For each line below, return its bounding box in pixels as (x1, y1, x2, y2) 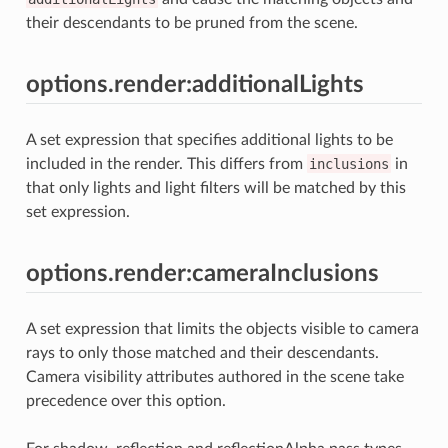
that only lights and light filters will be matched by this (25, 179, 406, 196)
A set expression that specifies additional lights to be (25, 131, 393, 148)
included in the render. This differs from (25, 155, 307, 172)
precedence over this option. (25, 392, 226, 409)
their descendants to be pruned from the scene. (25, 14, 358, 31)
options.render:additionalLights (25, 72, 364, 97)
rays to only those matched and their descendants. (25, 344, 379, 361)
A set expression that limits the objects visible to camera (25, 320, 419, 337)
